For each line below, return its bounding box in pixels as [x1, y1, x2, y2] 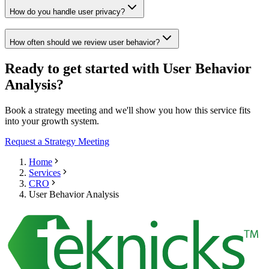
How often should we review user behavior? [10, 38, 160, 47]
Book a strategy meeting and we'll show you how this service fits [5, 105, 250, 116]
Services [29, 168, 61, 178]
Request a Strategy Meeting [5, 136, 109, 147]
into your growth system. [5, 116, 99, 127]
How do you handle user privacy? [10, 7, 125, 16]
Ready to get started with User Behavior [5, 61, 252, 77]
